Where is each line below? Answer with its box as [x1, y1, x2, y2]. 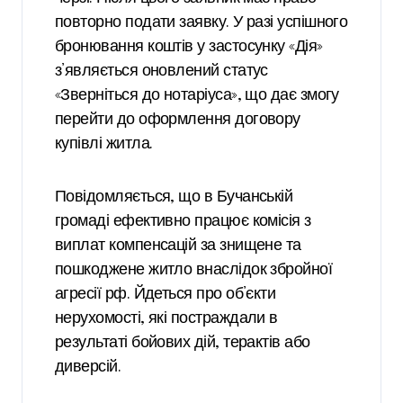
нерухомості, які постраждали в [55, 310, 278, 327]
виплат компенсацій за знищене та [55, 237, 301, 255]
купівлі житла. [55, 136, 153, 153]
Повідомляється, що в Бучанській [55, 189, 293, 206]
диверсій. [55, 359, 121, 376]
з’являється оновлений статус [55, 63, 268, 80]
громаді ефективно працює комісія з [55, 213, 311, 230]
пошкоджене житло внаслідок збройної [55, 262, 333, 279]
